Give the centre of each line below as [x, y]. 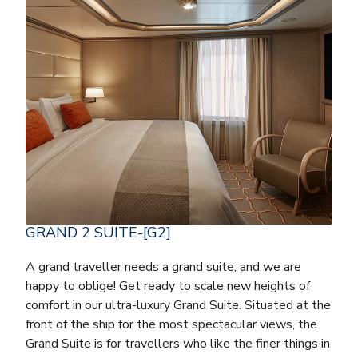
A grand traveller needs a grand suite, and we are [163, 267]
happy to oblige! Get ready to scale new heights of [168, 286]
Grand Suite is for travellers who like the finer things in [178, 343]
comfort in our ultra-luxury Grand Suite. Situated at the [178, 305]
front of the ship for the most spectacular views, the [171, 324]
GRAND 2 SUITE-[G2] [98, 232]
